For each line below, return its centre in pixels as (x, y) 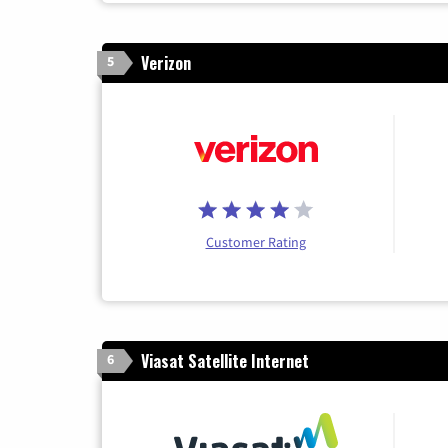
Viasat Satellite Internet (225, 361)
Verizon (166, 63)
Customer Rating (255, 242)
